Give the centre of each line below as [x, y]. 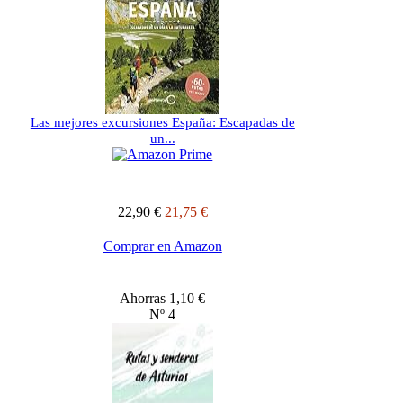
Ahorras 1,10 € [163, 299]
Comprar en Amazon [162, 246]
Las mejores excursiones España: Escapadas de [162, 123]
